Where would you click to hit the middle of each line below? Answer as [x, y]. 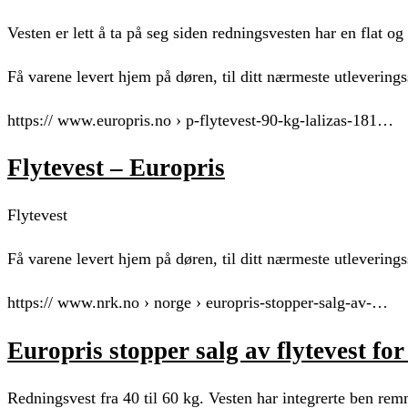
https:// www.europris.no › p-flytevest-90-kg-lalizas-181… [200, 120]
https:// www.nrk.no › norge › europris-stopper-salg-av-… [198, 303]
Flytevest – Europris [116, 168]
